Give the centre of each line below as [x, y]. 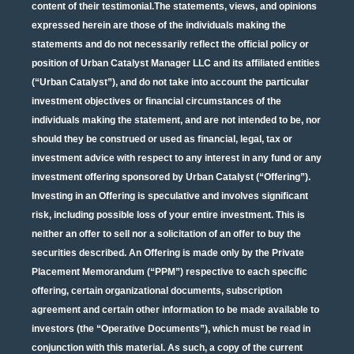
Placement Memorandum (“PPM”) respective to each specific [169, 271]
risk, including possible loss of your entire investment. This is [168, 215]
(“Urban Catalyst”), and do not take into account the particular [170, 82]
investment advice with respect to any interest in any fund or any [177, 158]
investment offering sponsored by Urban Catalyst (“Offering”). [171, 177]
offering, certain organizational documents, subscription [157, 290]
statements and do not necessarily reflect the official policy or [170, 44]
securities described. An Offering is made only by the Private [168, 252]
